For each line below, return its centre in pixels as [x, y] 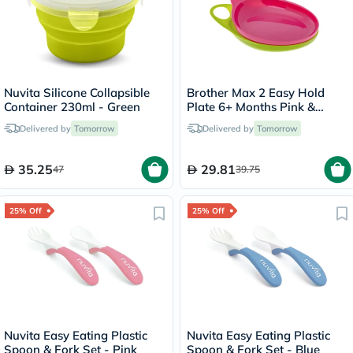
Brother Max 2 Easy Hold [256, 93]
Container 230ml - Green [72, 107]
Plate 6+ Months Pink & [251, 107]
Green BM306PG [233, 121]
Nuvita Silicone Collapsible [77, 93]
